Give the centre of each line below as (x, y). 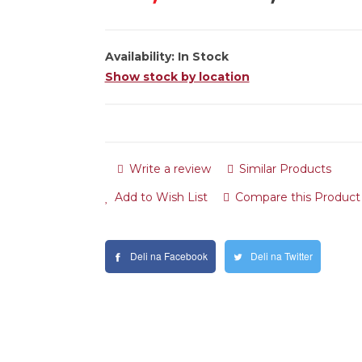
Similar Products (283, 169)
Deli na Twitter (281, 256)
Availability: (141, 57)
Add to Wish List (159, 197)
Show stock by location (177, 77)
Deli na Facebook (168, 256)
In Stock (203, 57)
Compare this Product (296, 197)
